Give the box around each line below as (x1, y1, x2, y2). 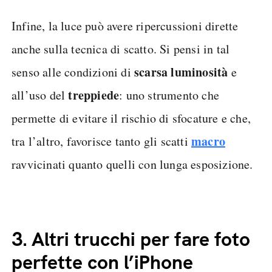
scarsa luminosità (134, 63, 228, 81)
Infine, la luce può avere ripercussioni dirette (12, 18, 239, 35)
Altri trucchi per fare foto (32, 226, 250, 253)
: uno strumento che (119, 87, 220, 104)
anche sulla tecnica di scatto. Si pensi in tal (12, 41, 230, 58)
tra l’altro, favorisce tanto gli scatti (12, 133, 191, 150)
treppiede (68, 86, 120, 104)
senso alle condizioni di (12, 64, 134, 81)
